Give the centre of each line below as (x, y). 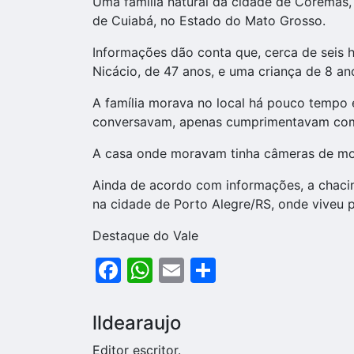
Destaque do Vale (145, 235)
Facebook (180, 269)
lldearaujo (137, 322)
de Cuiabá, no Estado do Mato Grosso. (209, 20)
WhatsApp (215, 269)
